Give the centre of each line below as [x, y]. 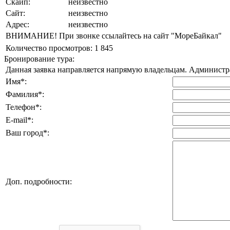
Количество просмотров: [49, 48]
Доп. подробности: [39, 181]
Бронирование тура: [39, 59]
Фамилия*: [25, 94]
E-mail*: [20, 120]
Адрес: [17, 24]
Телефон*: [24, 107]
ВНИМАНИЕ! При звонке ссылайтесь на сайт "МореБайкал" [114, 35]
